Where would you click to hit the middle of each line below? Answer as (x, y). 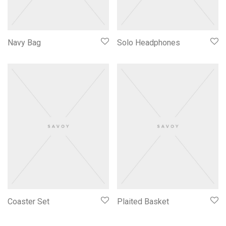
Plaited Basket (143, 202)
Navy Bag (24, 42)
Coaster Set (29, 202)
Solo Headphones (149, 42)
